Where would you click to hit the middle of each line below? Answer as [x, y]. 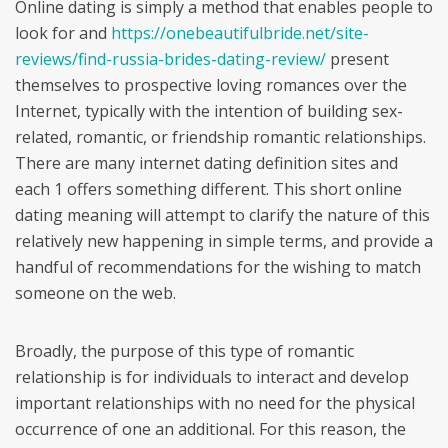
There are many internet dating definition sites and [206, 163]
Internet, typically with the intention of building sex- [209, 111]
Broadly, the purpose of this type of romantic [184, 351]
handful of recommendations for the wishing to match [218, 267]
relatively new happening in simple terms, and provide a [224, 241]
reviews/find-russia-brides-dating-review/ [170, 59]
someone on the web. [95, 293]
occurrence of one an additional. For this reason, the [210, 429]
